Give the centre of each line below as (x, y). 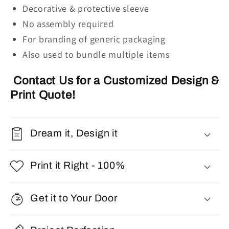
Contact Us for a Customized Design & (115, 81)
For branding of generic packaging (94, 39)
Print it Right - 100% (78, 166)
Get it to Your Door (74, 198)
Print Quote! (43, 95)
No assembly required (68, 24)
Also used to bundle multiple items (96, 54)
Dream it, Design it (74, 133)
